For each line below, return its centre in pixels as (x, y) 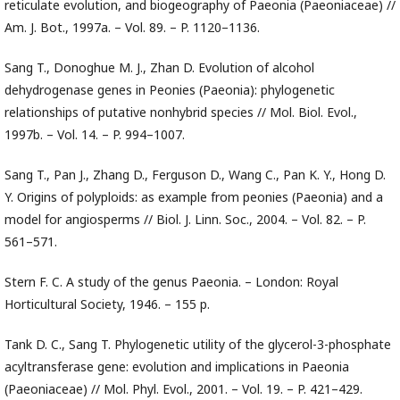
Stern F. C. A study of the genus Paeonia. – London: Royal (171, 282)
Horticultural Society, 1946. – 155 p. (107, 304)
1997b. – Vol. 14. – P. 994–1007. (95, 134)
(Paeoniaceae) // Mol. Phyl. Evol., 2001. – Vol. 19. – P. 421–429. (183, 389)
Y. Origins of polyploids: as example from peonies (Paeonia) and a (194, 197)
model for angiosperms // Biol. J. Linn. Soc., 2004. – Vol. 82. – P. (185, 219)
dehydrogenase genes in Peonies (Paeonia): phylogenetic (170, 90)
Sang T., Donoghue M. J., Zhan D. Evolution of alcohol (159, 67)
